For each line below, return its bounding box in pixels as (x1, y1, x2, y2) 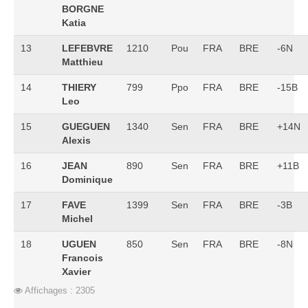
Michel (62, 213, 93, 224)
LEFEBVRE (62, 43, 113, 54)
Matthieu (62, 56, 103, 67)
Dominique (62, 174, 113, 185)
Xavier (62, 266, 91, 277)
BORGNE (62, 3, 104, 14)
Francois (62, 252, 103, 263)
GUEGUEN (62, 121, 110, 132)
